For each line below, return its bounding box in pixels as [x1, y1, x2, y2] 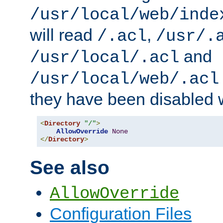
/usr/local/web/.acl [30, 69, 219, 89]
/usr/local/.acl [30, 48, 179, 67]
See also [30, 157, 110, 179]
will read [30, 25, 97, 44]
